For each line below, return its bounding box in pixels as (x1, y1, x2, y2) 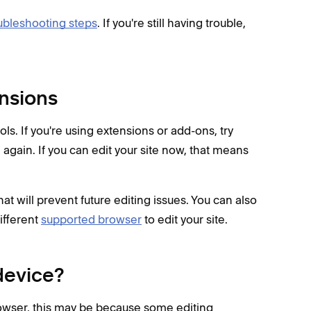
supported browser (41, 212, 142, 226)
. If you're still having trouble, (97, 15, 246, 30)
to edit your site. (142, 212, 228, 226)
